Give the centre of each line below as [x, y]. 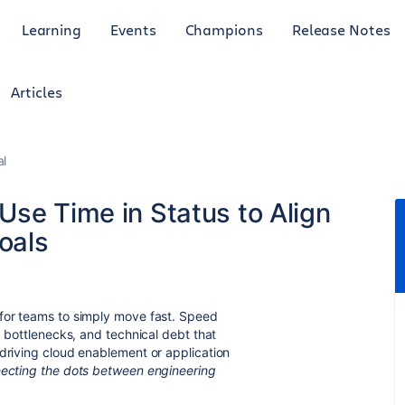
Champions [224, 29]
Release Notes [341, 29]
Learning [52, 29]
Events [133, 29]
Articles [37, 92]
